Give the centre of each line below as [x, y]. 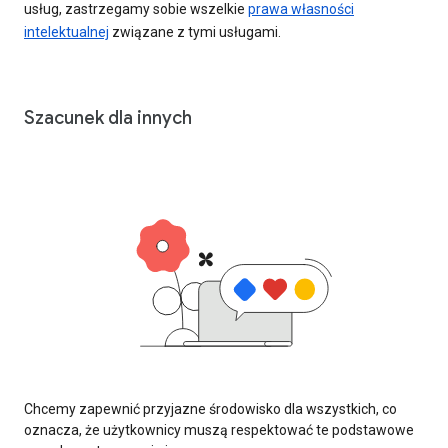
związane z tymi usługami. [195, 31]
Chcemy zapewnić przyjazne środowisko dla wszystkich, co [210, 409]
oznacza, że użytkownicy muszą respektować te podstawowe [219, 430]
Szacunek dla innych [108, 117]
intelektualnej [66, 31]
